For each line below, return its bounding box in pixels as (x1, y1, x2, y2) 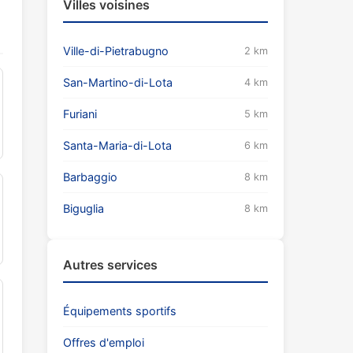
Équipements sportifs (63, 304, 176, 318)
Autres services (63, 257, 158, 273)
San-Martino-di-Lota (63, 76, 173, 89)
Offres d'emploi (63, 336, 144, 349)
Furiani (63, 107, 97, 121)
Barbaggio (63, 170, 117, 184)
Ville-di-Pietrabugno (63, 44, 169, 58)
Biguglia (63, 202, 104, 215)
